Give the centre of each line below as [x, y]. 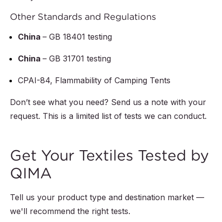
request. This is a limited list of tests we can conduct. [108, 116]
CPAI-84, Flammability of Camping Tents [94, 81]
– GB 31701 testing [77, 59]
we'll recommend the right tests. [70, 211]
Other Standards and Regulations [83, 17]
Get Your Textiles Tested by [110, 156]
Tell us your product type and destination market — [107, 197]
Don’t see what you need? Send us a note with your [108, 102]
